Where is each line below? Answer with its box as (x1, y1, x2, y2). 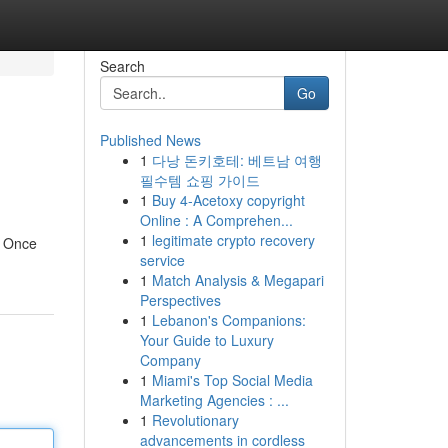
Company (139, 350, 201, 370)
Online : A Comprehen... (139, 210, 293, 230)
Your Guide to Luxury (139, 330, 274, 350)
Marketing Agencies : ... (139, 390, 289, 410)
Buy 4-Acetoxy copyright (151, 190, 305, 210)
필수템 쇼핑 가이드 (139, 170, 260, 190)
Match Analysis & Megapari (151, 270, 324, 290)
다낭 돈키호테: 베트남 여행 (151, 150, 322, 170)
